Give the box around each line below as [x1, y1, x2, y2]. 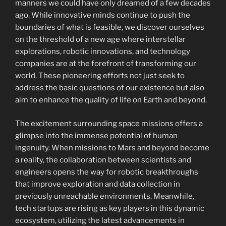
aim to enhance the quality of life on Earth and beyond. [15, 95, 207, 104]
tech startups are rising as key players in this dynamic [15, 203, 204, 213]
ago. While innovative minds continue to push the [15, 11, 190, 20]
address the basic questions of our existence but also [15, 83, 204, 92]
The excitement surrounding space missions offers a [15, 119, 203, 128]
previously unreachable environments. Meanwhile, [15, 191, 194, 201]
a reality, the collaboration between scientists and [15, 155, 191, 164]
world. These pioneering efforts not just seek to [15, 71, 185, 80]
